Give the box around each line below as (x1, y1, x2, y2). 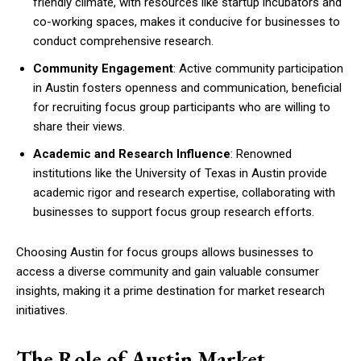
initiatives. (16, 303, 68, 317)
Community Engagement (33, 61, 173, 76)
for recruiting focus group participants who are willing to (33, 100, 330, 114)
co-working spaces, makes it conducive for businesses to (33, 15, 340, 29)
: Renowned (230, 147, 292, 161)
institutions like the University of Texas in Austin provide (33, 166, 327, 180)
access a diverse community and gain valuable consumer (16, 264, 319, 279)
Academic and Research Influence (33, 147, 230, 161)
